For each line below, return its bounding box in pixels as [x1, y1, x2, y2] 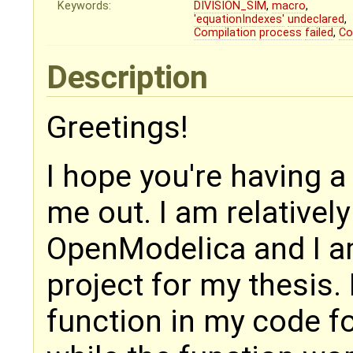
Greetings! [46, 110, 188, 147]
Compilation [194, 26, 257, 40]
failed [305, 26, 334, 40]
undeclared [288, 13, 345, 27]
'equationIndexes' [194, 13, 285, 27]
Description [46, 58, 215, 97]
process [259, 26, 303, 40]
